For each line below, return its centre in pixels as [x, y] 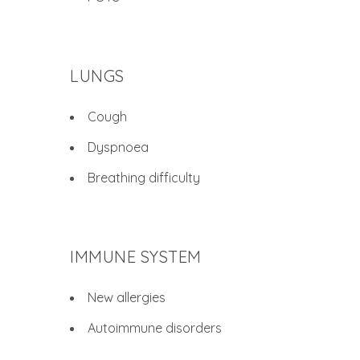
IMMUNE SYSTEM [136, 257]
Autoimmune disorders [155, 328]
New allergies [127, 297]
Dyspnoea [118, 147]
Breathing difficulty [144, 178]
